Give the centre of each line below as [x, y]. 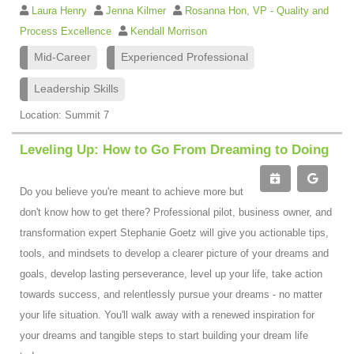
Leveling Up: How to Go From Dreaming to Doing [174, 149]
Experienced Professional [185, 57]
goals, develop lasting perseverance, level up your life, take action [171, 273]
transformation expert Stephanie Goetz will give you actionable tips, [174, 232]
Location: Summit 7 [64, 115]
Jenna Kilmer [137, 10]
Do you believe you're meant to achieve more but [132, 191]
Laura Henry [61, 10]
